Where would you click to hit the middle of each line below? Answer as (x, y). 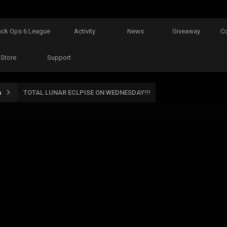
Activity (85, 31)
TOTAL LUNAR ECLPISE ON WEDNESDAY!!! (87, 92)
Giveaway (186, 31)
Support (59, 58)
